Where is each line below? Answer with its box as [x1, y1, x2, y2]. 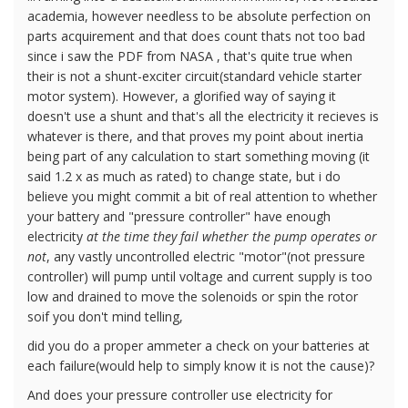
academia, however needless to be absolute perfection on [27, 6, 371, 25]
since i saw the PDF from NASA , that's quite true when [27, 46, 352, 65]
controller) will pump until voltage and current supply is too [27, 267, 372, 285]
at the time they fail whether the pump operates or [87, 227, 377, 245]
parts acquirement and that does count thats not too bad [27, 26, 365, 45]
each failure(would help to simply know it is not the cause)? [27, 356, 374, 374]
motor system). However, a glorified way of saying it [27, 87, 336, 105]
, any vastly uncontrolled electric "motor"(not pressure [46, 247, 365, 265]
